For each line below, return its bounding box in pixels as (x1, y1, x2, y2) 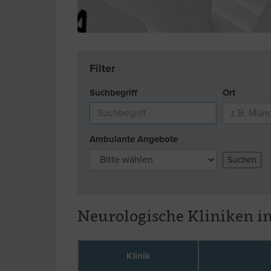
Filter (90, 61, 115, 75)
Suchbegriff (90, 87, 137, 98)
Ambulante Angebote (90, 133, 178, 145)
